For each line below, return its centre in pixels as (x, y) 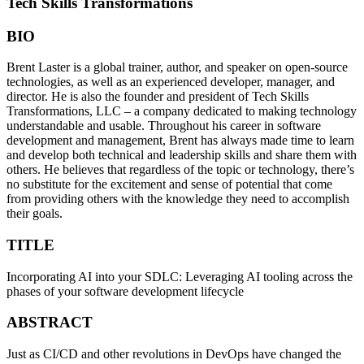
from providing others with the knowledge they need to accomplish (178, 199)
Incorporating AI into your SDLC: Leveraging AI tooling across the (180, 276)
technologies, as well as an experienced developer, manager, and (171, 82)
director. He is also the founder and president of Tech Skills (158, 97)
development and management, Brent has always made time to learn (180, 141)
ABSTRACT (50, 323)
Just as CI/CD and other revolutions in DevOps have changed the (174, 354)
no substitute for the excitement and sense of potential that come (169, 184)
